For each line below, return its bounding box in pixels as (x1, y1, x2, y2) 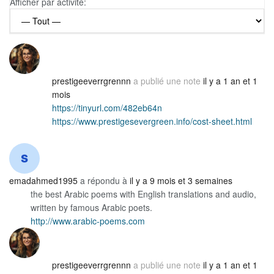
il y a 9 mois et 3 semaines (130, 174, 232, 187)
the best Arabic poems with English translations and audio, (31, 188, 256, 201)
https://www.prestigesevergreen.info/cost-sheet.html (52, 115, 252, 128)
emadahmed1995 (9, 174, 78, 187)
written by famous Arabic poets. (31, 201, 152, 214)
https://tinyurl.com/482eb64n (52, 102, 162, 114)
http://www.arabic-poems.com (31, 215, 145, 228)
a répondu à (78, 174, 130, 187)
